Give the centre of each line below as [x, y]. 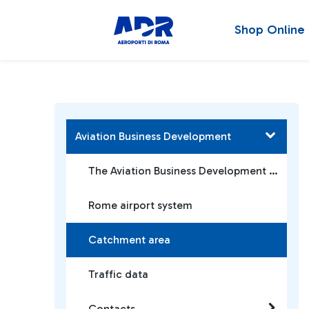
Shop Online [270, 30]
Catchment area [129, 240]
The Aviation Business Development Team [273, 171]
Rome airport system [140, 205]
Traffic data [118, 274]
